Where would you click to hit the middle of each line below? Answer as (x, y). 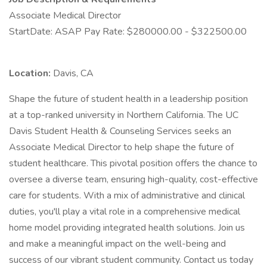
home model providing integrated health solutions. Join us (127, 228)
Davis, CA (73, 73)
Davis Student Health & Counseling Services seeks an (120, 131)
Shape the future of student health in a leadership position (128, 99)
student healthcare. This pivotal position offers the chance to (133, 163)
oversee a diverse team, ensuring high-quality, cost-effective (133, 179)
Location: (31, 73)
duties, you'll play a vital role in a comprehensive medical (125, 212)
